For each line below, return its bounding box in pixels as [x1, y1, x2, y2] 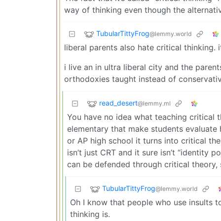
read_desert [99, 98, 138, 107]
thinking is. [70, 209, 110, 219]
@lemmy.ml [138, 99, 171, 107]
